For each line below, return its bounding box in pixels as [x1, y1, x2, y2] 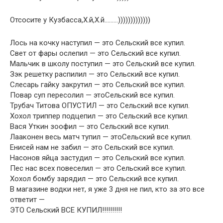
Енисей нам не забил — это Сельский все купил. [10, 143, 174, 152]
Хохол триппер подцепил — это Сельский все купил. [10, 111, 189, 120]
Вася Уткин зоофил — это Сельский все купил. [10, 122, 170, 131]
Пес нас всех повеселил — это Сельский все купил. [10, 164, 186, 173]
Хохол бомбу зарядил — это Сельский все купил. [10, 174, 179, 183]
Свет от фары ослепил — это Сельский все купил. [10, 49, 181, 58]
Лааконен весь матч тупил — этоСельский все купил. [10, 132, 192, 141]
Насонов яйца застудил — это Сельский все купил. [10, 153, 185, 162]
